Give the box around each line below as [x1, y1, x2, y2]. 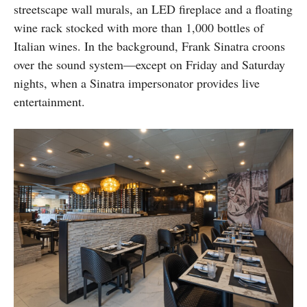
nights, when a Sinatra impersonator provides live [14, 74, 260, 91]
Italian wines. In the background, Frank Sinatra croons [14, 37, 285, 54]
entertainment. [14, 93, 85, 110]
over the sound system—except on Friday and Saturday [14, 56, 285, 73]
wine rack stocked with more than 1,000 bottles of [14, 19, 264, 36]
